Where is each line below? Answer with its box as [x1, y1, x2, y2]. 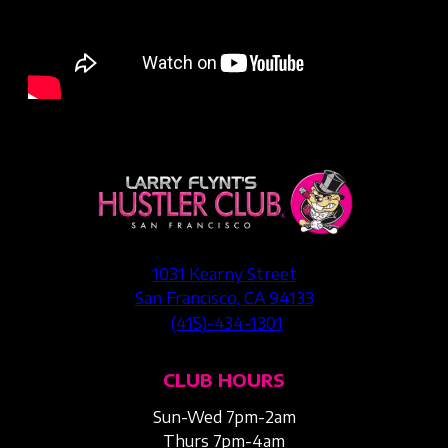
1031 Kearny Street [151, 264, 297, 285]
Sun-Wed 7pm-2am [152, 407, 296, 428]
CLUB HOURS [163, 368, 285, 392]
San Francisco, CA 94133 [134, 288, 314, 309]
